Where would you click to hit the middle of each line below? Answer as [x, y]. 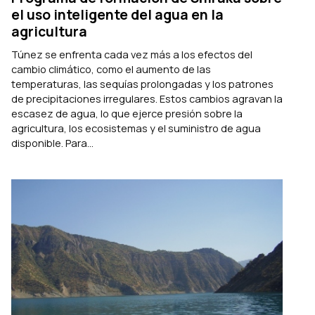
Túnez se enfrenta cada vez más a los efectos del [132, 54]
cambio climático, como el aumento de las [111, 69]
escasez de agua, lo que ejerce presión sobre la [127, 114]
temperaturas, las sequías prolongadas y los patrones [142, 84]
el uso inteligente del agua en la [117, 14]
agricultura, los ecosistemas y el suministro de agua [136, 128]
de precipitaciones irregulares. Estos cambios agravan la [147, 99]
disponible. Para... [52, 143]
